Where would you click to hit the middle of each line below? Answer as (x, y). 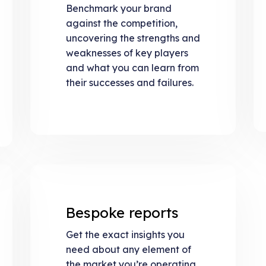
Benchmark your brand (118, 8)
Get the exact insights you (125, 235)
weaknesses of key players (127, 53)
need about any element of (128, 250)
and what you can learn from (132, 67)
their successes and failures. (129, 82)
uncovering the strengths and (133, 38)
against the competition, (121, 23)
